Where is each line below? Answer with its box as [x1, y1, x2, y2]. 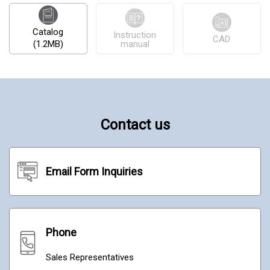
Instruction [113, 29, 157, 40]
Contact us [100, 116, 170, 133]
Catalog [33, 26, 64, 37]
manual [120, 38, 149, 49]
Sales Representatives [46, 251, 143, 263]
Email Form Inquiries [46, 165, 143, 178]
